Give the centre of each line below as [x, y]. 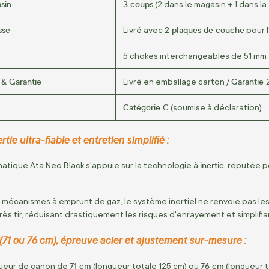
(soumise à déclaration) [215, 107]
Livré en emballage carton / [177, 81]
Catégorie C [146, 107]
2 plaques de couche [204, 29]
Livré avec [144, 30]
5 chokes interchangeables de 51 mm [195, 56]
